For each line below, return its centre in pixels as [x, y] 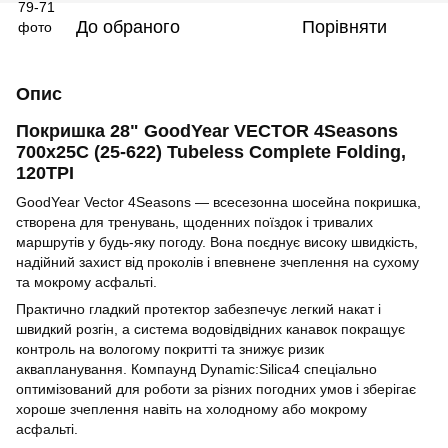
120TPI [45, 172]
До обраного [128, 26]
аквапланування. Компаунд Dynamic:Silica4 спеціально [196, 368]
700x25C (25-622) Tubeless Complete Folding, [211, 151]
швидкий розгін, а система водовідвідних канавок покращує [210, 328]
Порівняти [344, 26]
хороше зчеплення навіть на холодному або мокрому [191, 408]
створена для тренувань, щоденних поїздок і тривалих [194, 221]
